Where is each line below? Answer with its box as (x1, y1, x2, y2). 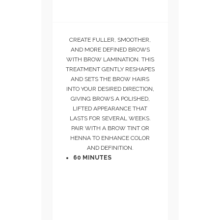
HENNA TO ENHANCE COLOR (70, 135, 150, 142)
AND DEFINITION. (86, 144, 134, 152)
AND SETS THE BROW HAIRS (71, 76, 149, 83)
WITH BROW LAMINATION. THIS (66, 56, 154, 63)
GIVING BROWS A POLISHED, (70, 95, 150, 103)
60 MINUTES (73, 154, 111, 162)
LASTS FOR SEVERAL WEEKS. (69, 115, 151, 122)
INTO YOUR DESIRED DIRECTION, (66, 85, 154, 93)
